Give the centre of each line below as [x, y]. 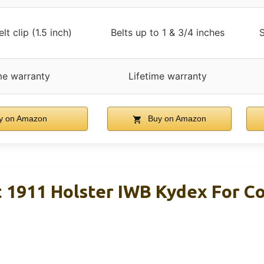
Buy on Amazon [176, 119]
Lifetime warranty [167, 76]
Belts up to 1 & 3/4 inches [167, 33]
